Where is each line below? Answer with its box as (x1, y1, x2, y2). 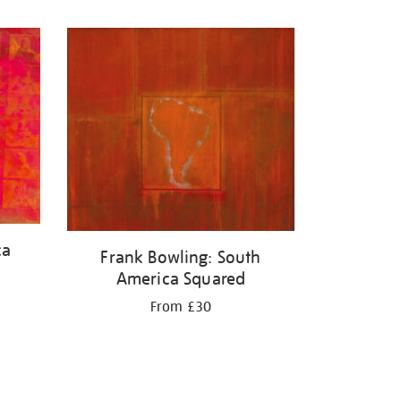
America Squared (115, 268, 246, 290)
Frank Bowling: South (100, 246, 261, 269)
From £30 (149, 298, 212, 317)
